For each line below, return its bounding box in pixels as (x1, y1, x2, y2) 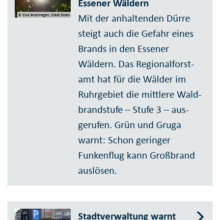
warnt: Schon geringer (78, 134, 171, 147)
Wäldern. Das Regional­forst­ (78, 57, 194, 71)
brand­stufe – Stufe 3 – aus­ (78, 103, 189, 116)
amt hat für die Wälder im (78, 73, 187, 86)
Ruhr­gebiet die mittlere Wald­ (78, 88, 202, 101)
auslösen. (78, 164, 117, 177)
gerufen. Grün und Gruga (78, 118, 182, 132)
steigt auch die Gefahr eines (78, 27, 194, 40)
